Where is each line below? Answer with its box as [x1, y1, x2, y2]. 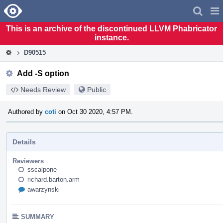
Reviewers [12, 157, 44, 165]
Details [12, 137, 36, 146]
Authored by [8, 108, 45, 115]
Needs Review [20, 85, 66, 94]
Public [87, 85, 106, 94]
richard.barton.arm [27, 175, 80, 183]
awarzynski [27, 185, 60, 193]
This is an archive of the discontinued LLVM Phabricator [6, 24, 217, 33]
